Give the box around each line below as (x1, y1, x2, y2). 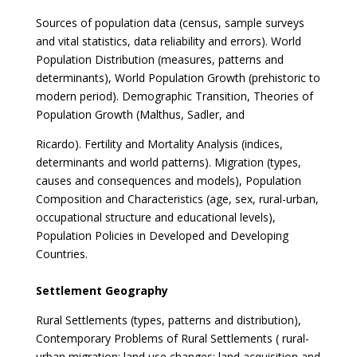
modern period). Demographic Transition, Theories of (35, 88, 313, 104)
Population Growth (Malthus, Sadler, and (35, 107, 245, 122)
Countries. (35, 246, 88, 261)
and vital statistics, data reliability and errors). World (35, 33, 301, 49)
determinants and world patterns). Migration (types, (35, 155, 301, 170)
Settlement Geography (35, 283, 168, 298)
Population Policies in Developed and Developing (35, 228, 288, 243)
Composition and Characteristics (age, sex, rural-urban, (35, 191, 319, 206)
